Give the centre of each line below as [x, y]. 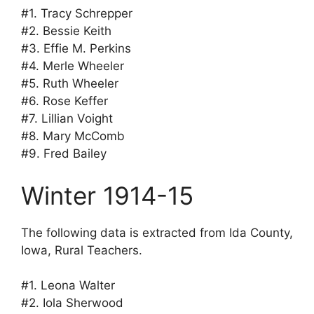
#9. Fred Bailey [64, 154]
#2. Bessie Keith [66, 31]
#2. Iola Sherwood [72, 303]
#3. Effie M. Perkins [76, 49]
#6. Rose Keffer [64, 101]
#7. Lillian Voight [67, 119]
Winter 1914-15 [107, 195]
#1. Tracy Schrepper [77, 14]
